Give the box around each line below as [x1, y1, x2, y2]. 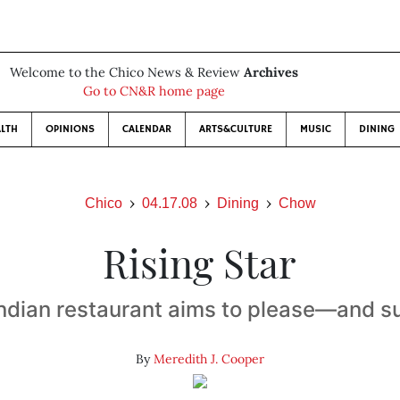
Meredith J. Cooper [153, 351, 264, 367]
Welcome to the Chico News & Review [9, 64, 244, 80]
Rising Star [103, 236, 297, 288]
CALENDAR [121, 122, 171, 136]
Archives [243, 64, 298, 80]
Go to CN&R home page [82, 83, 225, 99]
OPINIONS [45, 122, 95, 136]
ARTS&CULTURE [198, 122, 272, 136]
